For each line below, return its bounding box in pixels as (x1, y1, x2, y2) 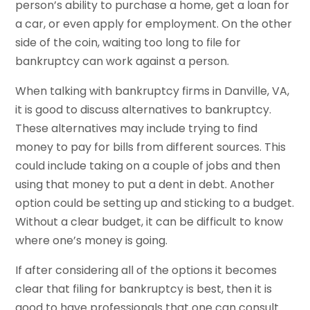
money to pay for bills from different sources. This (15, 139, 286, 156)
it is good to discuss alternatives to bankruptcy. (15, 102, 272, 118)
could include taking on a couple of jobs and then (15, 158, 281, 174)
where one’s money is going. (15, 232, 168, 249)
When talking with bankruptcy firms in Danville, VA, (15, 83, 290, 100)
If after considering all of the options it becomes (15, 262, 277, 279)
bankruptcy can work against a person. (15, 53, 230, 70)
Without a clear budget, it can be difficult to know (15, 214, 284, 230)
